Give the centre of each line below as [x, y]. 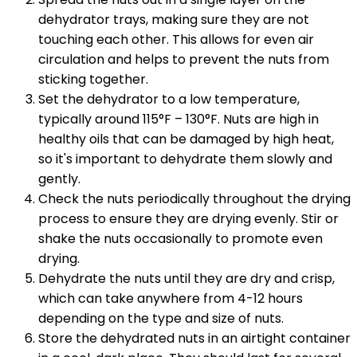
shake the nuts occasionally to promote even [180, 239]
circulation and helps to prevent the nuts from [184, 60]
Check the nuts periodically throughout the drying [194, 199]
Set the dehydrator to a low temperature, [169, 100]
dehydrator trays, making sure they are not [174, 20]
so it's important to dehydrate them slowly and [185, 159]
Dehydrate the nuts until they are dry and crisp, [186, 279]
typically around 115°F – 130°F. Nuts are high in [178, 120]
